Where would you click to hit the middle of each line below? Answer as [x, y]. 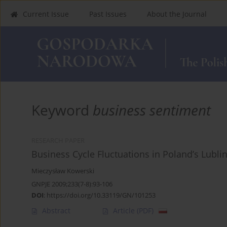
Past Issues [108, 14]
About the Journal [177, 14]
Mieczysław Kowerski [63, 171]
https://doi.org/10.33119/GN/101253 [101, 195]
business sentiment [152, 110]
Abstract [56, 210]
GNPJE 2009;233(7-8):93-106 [72, 184]
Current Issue [46, 14]
